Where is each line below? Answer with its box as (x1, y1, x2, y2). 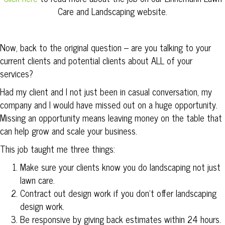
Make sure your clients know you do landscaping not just (20, 159, 220, 174)
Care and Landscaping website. (58, 4, 167, 19)
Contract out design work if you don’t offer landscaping (20, 185, 216, 200)
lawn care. (20, 172, 55, 187)
